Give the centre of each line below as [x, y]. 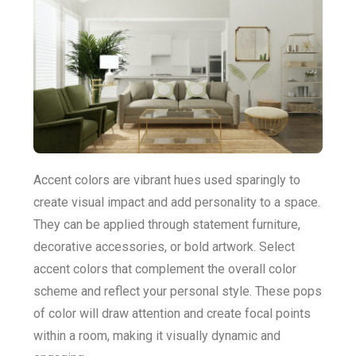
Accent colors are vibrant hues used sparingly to [167, 180]
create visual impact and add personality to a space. [177, 202]
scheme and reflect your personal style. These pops [178, 291]
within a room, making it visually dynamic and [157, 335]
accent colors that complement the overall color [165, 269]
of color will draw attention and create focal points [172, 313]
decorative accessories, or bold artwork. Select [164, 246]
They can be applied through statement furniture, [167, 224]
